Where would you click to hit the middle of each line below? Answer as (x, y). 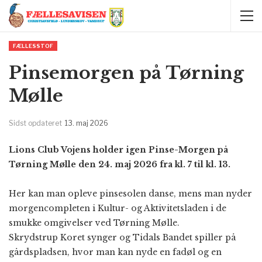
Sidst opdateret (36, 123)
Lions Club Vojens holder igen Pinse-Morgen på (118, 150)
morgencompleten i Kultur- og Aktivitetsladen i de (118, 208)
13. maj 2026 (87, 123)
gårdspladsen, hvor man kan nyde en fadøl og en (115, 252)
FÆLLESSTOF (33, 46)
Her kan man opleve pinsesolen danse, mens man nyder (130, 194)
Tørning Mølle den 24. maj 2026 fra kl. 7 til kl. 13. (120, 164)
